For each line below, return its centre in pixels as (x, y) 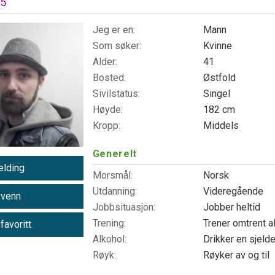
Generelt (114, 154)
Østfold (220, 78)
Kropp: (106, 126)
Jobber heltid (233, 207)
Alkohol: (109, 239)
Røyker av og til (237, 255)
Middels (222, 126)
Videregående (234, 191)
